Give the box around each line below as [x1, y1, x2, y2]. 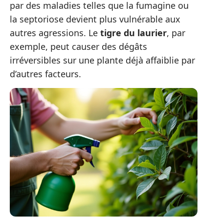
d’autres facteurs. [10, 68, 81, 80]
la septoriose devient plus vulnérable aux [10, 13, 180, 25]
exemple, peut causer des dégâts [10, 41, 147, 53]
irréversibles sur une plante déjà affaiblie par [10, 54, 195, 66]
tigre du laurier [100, 27, 167, 39]
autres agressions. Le [10, 27, 100, 39]
